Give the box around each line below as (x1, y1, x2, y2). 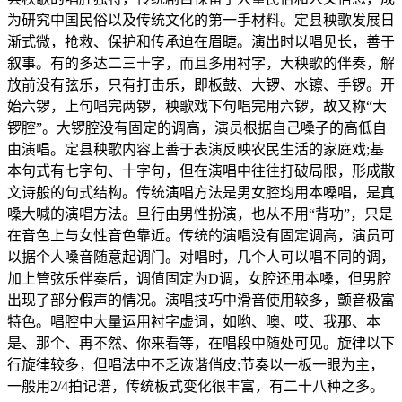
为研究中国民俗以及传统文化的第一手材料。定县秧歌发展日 (7, 13, 395, 29)
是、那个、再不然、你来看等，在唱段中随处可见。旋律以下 (7, 336, 395, 352)
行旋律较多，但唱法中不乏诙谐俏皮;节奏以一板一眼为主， (7, 357, 384, 373)
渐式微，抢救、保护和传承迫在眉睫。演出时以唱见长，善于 (7, 34, 395, 50)
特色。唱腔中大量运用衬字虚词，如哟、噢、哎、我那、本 (7, 314, 380, 330)
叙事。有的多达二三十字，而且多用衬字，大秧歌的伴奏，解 (7, 56, 395, 72)
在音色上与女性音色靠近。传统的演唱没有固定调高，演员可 (7, 228, 395, 244)
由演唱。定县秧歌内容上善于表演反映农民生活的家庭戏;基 (7, 142, 384, 158)
